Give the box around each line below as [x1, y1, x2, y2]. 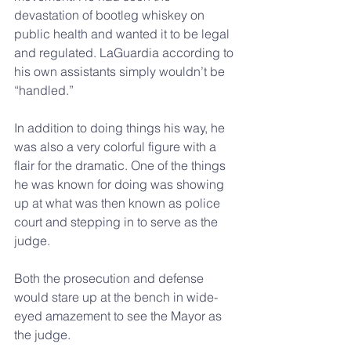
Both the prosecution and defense [14, 270, 207, 286]
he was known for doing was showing [14, 176, 227, 192]
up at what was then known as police [14, 195, 223, 211]
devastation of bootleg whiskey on [14, 7, 208, 23]
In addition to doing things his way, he [14, 120, 228, 136]
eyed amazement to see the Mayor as [14, 308, 225, 324]
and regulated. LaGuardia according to [14, 45, 237, 60]
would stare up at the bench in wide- [14, 289, 218, 305]
